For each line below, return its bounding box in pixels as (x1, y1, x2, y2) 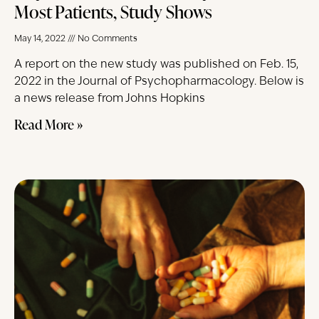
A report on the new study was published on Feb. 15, (14, 58, 298, 70)
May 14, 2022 (14, 34, 68, 43)
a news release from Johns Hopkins (14, 93, 205, 105)
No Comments (75, 34, 137, 43)
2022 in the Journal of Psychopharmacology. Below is (14, 75, 304, 88)
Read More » (14, 114, 83, 134)
